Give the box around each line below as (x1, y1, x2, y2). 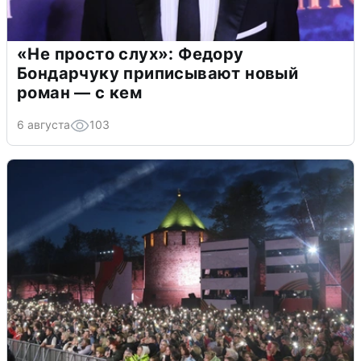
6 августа (17, 117, 70, 131)
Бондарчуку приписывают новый (17, 63, 299, 83)
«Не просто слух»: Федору (17, 44, 244, 64)
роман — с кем (17, 82, 143, 102)
